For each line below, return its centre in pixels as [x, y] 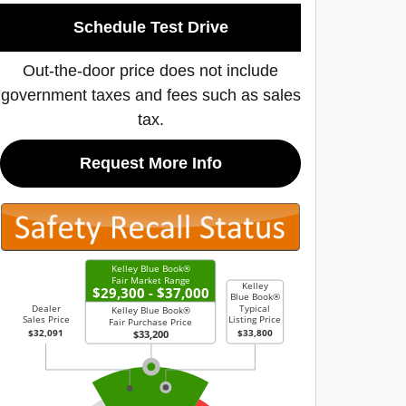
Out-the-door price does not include [150, 70]
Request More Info [150, 163]
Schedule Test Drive [150, 27]
